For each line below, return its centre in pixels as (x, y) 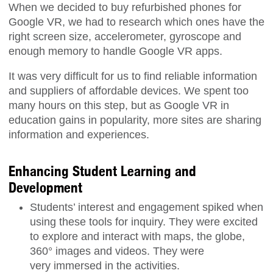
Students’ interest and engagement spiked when (147, 207)
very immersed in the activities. (105, 265)
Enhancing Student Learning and (102, 171)
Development (45, 188)
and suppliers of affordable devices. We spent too (129, 91)
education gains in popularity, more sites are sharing (135, 120)
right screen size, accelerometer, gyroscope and (125, 36)
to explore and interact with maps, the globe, (137, 236)
